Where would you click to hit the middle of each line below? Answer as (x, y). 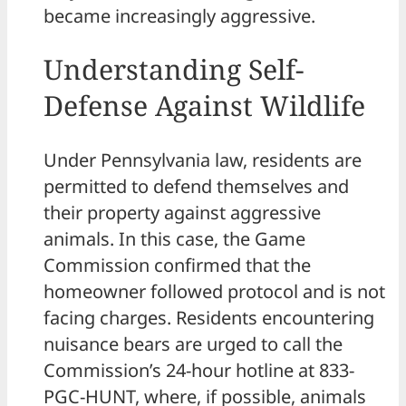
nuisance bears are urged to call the (193, 344)
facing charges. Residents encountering (209, 318)
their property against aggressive (182, 213)
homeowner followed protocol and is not (214, 292)
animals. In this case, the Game (174, 239)
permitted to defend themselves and (196, 187)
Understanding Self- (174, 69)
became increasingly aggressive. (179, 15)
